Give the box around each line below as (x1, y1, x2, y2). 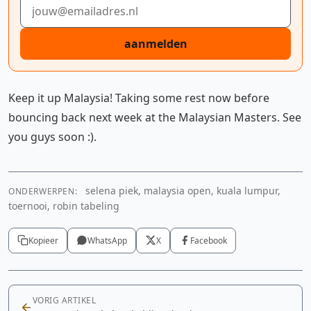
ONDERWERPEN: (8, 185, 78, 197)
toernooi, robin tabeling (8, 199, 119, 212)
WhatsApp (87, 234, 127, 246)
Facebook (190, 234, 227, 246)
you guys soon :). (8, 128, 96, 144)
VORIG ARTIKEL (33, 294, 96, 306)
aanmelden (124, 35, 187, 51)
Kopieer (28, 234, 58, 246)
